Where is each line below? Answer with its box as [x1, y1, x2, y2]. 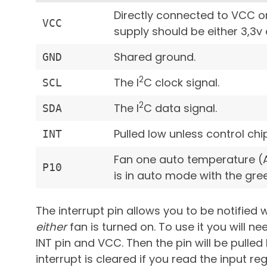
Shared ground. [114, 49, 196, 64]
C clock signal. [144, 74, 220, 90]
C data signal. [144, 100, 218, 116]
